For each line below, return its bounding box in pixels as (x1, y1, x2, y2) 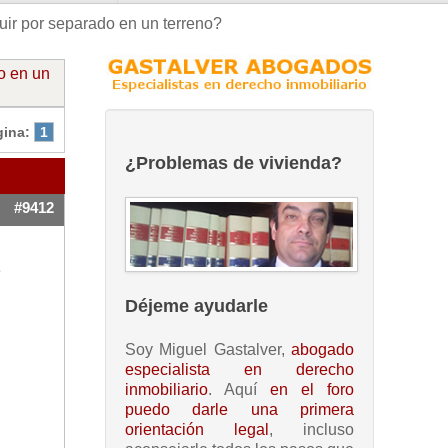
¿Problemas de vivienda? (125, 152, 342, 173)
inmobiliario (125, 380, 208, 398)
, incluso (269, 420, 354, 438)
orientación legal (125, 420, 269, 438)
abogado (291, 340, 354, 358)
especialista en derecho (125, 360, 354, 378)
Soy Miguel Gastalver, (125, 340, 291, 358)
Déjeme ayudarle (125, 295, 268, 316)
